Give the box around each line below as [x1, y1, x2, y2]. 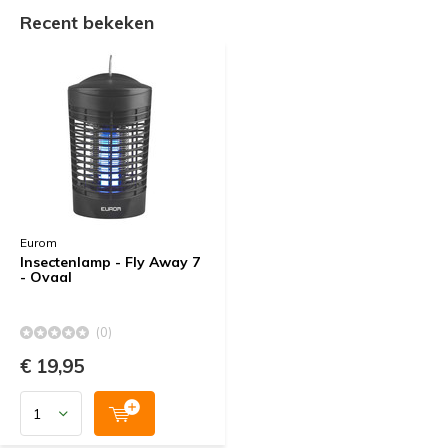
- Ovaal [20, 268, 72, 286]
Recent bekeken [20, 11, 154, 34]
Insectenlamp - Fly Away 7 [20, 253, 200, 271]
